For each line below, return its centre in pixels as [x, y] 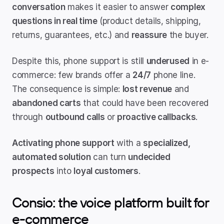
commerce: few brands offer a [72, 75]
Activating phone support [63, 143]
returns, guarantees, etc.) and [72, 35]
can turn [109, 157]
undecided [149, 157]
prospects [33, 171]
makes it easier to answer [118, 7]
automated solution [51, 157]
